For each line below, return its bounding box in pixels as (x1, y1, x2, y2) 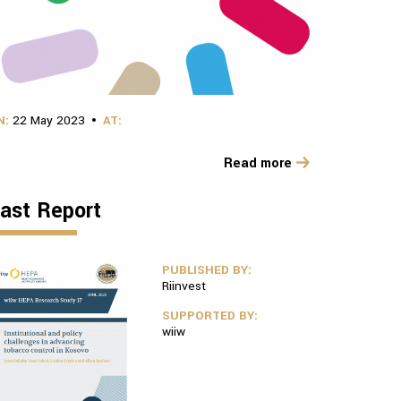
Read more (224, 154, 292, 173)
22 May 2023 (13, 112, 85, 129)
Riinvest (162, 277, 206, 294)
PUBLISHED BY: (162, 261, 252, 278)
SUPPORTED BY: (162, 307, 258, 324)
